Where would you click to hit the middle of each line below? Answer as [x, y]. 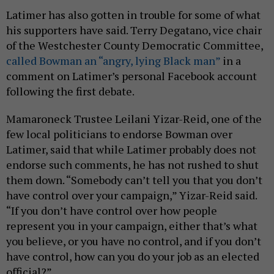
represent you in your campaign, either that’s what [132, 226]
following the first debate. [70, 91]
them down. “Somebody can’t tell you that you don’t [134, 180]
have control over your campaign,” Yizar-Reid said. [131, 195]
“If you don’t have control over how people [112, 211]
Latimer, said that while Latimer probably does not [131, 150]
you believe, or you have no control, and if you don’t [134, 241]
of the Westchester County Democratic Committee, [135, 46]
